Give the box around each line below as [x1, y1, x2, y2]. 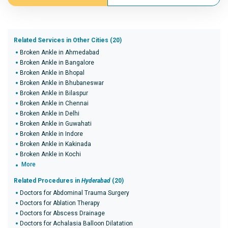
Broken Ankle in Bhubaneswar [20, 79, 104, 87]
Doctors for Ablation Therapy [20, 199, 100, 207]
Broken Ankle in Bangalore [20, 59, 94, 66]
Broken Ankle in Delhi [20, 110, 79, 117]
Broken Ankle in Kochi [20, 151, 81, 158]
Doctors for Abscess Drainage [20, 210, 105, 217]
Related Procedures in [14, 177, 81, 184]
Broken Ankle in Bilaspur [20, 90, 88, 97]
